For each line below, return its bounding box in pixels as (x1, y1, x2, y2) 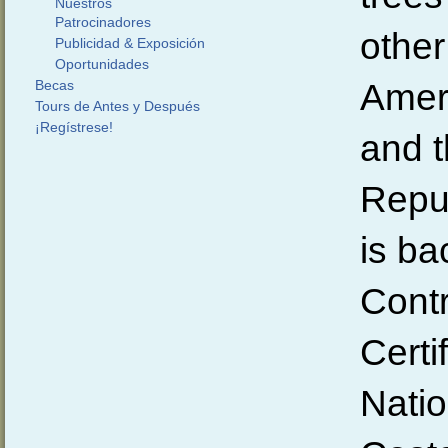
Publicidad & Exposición (54, 35, 205, 51)
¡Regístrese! (34, 119, 113, 135)
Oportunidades (54, 56, 149, 72)
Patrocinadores (54, 14, 151, 30)
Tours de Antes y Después (34, 98, 200, 114)
